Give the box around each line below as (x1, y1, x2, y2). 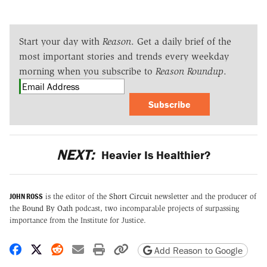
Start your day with (19, 36, 103, 48)
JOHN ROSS (10, 191, 43, 201)
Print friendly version (104, 241, 208, 256)
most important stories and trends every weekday (19, 51, 229, 63)
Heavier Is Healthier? (98, 147, 210, 163)
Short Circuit (109, 191, 152, 201)
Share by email (83, 241, 159, 256)
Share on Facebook (21, 241, 117, 256)
